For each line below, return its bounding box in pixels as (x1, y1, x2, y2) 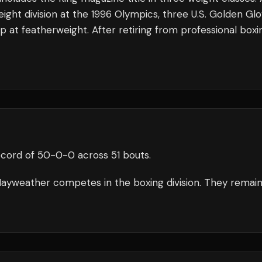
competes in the (50, 176, 133, 189)
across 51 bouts (75, 149, 149, 161)
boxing (133, 176, 164, 189)
